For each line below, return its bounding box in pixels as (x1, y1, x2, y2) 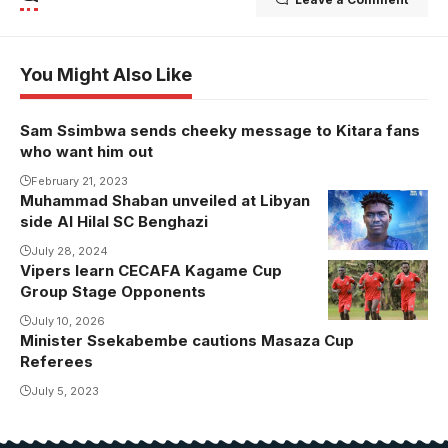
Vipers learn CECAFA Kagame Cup (20, 260, 282, 280)
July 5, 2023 (31, 383, 99, 398)
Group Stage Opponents (20, 281, 206, 301)
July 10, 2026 (31, 313, 105, 328)
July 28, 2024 (31, 243, 108, 258)
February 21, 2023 (31, 173, 128, 188)
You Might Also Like (20, 63, 192, 85)
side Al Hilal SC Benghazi (20, 211, 212, 231)
